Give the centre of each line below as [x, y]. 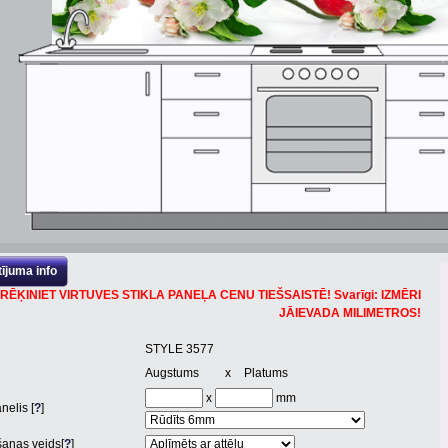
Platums [266, 373]
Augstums [172, 373]
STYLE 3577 [179, 349]
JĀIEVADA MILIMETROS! [350, 313]
